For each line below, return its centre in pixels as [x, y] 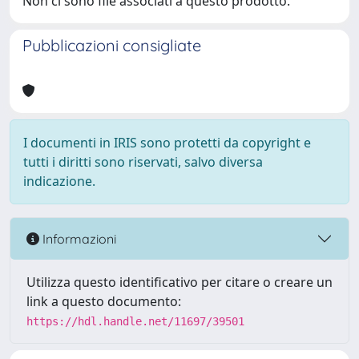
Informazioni [78, 238]
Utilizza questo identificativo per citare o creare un [179, 282]
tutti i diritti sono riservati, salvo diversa [143, 162]
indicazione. [59, 181]
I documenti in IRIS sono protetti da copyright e [167, 143]
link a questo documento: [104, 301]
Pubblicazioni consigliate [112, 45]
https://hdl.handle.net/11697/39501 [135, 321]
